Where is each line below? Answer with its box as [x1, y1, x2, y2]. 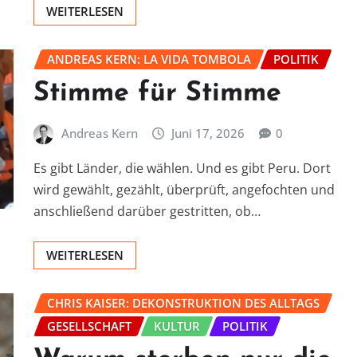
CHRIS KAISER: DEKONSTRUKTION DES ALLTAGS [47, 294, 320, 311]
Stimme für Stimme [33, 80, 281, 108]
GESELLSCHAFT [47, 317, 131, 334]
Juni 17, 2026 [171, 125, 245, 142]
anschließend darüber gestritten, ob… [33, 202, 261, 220]
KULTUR [154, 317, 200, 334]
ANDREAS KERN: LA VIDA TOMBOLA [47, 50, 251, 67]
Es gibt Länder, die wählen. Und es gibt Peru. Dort [33, 159, 331, 177]
